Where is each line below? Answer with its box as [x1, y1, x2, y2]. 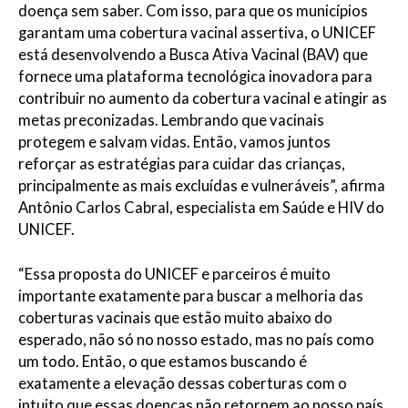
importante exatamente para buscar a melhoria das [18, 287, 363, 306]
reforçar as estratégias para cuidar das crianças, [18, 155, 345, 174]
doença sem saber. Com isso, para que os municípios [18, 2, 368, 21]
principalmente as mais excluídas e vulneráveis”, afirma [18, 177, 385, 196]
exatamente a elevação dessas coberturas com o [18, 374, 347, 393]
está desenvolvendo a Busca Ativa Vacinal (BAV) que [18, 46, 368, 65]
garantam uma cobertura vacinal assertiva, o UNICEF [18, 24, 376, 43]
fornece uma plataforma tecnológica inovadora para [18, 67, 372, 87]
